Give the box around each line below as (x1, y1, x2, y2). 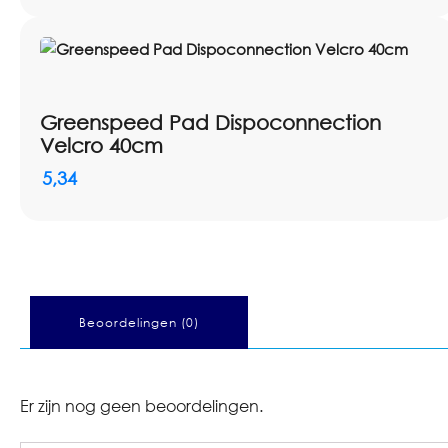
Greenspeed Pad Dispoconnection (40, 111, 381, 134)
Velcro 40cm (40, 134, 163, 157)
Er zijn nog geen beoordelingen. (20, 395, 263, 416)
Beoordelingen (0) (79, 314, 199, 331)
